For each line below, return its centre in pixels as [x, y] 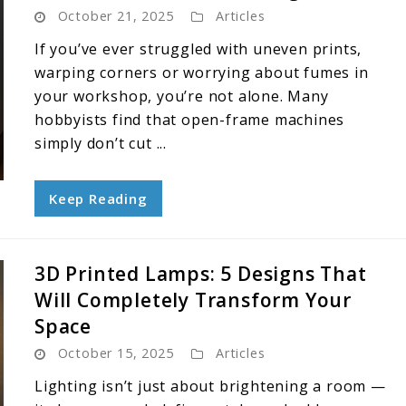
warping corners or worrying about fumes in [202, 72]
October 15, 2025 [116, 353]
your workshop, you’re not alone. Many [182, 96]
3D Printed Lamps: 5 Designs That [201, 274]
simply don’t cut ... [101, 143]
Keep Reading [98, 198]
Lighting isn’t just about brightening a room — [210, 386]
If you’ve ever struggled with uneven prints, [198, 49]
